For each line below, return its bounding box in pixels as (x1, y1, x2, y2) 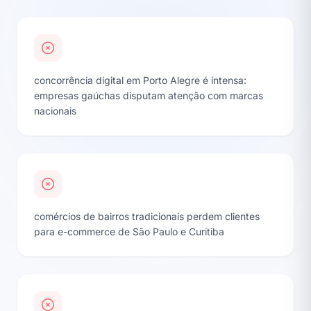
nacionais (34, 104, 76, 117)
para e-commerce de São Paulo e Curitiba (34, 225, 224, 237)
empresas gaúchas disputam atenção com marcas (34, 89, 263, 101)
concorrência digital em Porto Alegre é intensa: (34, 74, 246, 86)
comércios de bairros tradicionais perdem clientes (34, 210, 260, 222)
